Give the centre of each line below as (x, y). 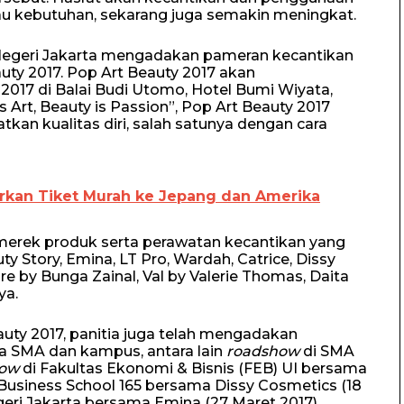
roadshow (263, 351)
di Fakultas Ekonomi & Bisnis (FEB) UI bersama (193, 368)
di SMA (327, 351)
